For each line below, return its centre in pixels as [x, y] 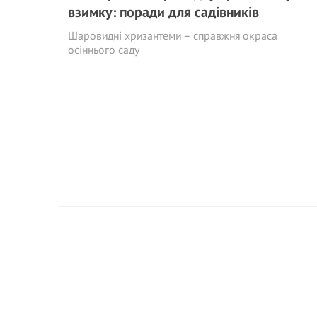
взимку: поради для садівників [163, 12]
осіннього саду [104, 50]
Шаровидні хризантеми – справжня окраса [173, 35]
